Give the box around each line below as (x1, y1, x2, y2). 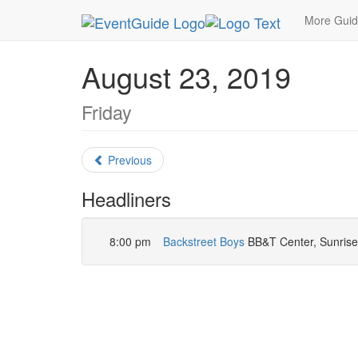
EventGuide (213, 6, 272, 22)
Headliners (82, 185, 171, 213)
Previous (105, 152, 152, 168)
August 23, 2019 (82, 56, 291, 97)
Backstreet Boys (163, 233, 245, 249)
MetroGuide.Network (93, 6, 198, 22)
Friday (82, 98, 132, 125)
